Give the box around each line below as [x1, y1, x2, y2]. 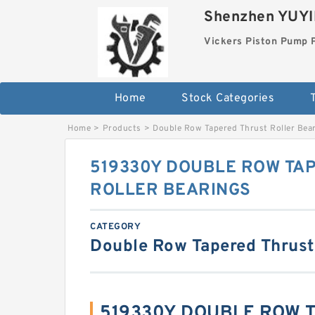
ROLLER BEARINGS [90, 180, 251, 201]
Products [102, 123, 141, 134]
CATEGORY [90, 221, 141, 233]
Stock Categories [181, 91, 274, 105]
